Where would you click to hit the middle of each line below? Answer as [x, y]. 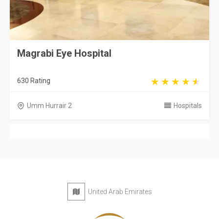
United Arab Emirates [118, 192]
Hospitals [188, 106]
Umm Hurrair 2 [49, 106]
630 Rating [34, 81]
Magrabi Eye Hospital [64, 53]
